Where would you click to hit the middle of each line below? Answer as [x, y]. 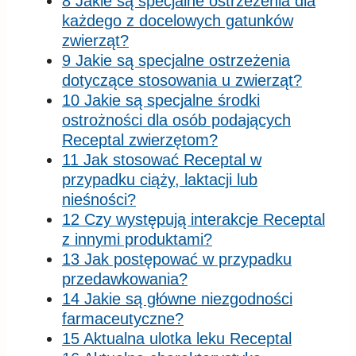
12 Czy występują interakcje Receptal [193, 219]
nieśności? [99, 199]
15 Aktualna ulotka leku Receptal [177, 338]
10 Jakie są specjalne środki [161, 100]
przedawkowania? [125, 279]
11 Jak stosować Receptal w [162, 159]
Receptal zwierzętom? [140, 139]
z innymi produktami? [137, 239]
